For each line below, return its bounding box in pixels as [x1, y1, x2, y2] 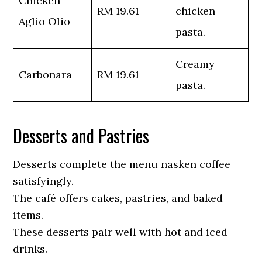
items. [13, 208, 44, 222]
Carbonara [19, 68, 73, 81]
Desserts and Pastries [13, 122, 150, 149]
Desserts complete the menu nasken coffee [13, 157, 231, 171]
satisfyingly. [13, 174, 74, 188]
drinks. [13, 242, 48, 256]
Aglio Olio [19, 15, 71, 28]
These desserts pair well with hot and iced [13, 225, 228, 239]
